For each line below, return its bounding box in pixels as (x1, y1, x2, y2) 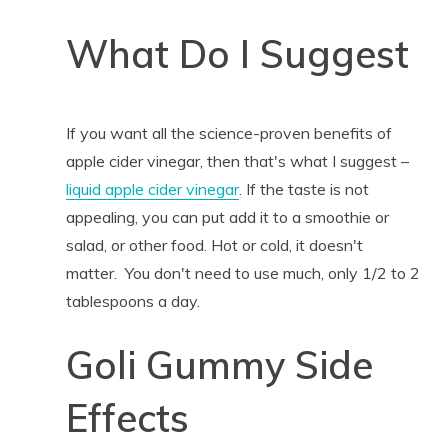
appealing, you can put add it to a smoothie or (65, 206, 389, 227)
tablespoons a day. (65, 290, 200, 311)
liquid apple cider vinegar (65, 178, 239, 199)
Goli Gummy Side (65, 340, 373, 389)
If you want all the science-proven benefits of (65, 122, 392, 143)
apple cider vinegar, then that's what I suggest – (65, 150, 409, 171)
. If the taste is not (238, 178, 369, 199)
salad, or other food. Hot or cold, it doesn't (65, 234, 363, 255)
